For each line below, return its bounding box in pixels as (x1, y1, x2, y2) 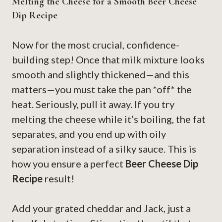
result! (43, 172, 74, 185)
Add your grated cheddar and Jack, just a (12, 202, 191, 215)
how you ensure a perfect (12, 158, 125, 170)
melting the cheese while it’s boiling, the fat (12, 113, 206, 125)
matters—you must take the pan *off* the (12, 83, 192, 96)
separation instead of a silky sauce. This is (12, 143, 196, 155)
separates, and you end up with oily (12, 128, 166, 140)
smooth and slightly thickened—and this (12, 68, 189, 81)
